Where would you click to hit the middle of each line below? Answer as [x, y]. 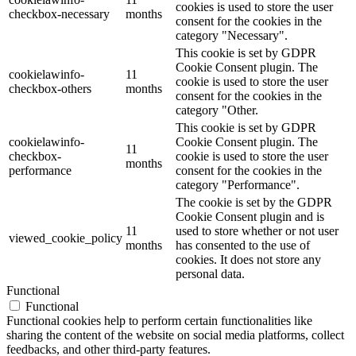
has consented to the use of [243, 246]
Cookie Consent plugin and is [250, 217]
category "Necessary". [232, 36]
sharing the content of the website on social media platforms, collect [175, 335]
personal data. [210, 274]
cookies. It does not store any [248, 260]
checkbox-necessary [59, 14]
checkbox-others [50, 89]
